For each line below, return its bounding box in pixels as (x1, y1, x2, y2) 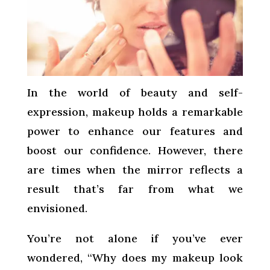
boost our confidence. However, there (27, 143, 243, 157)
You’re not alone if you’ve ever (27, 231, 243, 245)
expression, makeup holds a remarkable (27, 104, 243, 119)
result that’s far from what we (27, 181, 243, 196)
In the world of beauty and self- (27, 85, 243, 99)
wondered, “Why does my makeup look (27, 250, 243, 265)
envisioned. (27, 201, 87, 215)
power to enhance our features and (27, 124, 243, 138)
